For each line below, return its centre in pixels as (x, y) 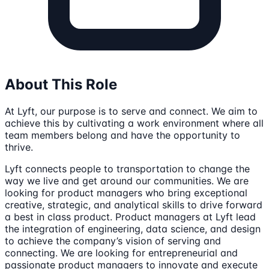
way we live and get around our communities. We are (127, 180)
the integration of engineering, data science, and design (133, 228)
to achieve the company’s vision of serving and (113, 240)
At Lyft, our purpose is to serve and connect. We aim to (131, 111)
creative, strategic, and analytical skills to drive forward (134, 204)
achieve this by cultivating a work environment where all (134, 123)
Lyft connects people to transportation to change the (127, 168)
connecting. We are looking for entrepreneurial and (121, 252)
